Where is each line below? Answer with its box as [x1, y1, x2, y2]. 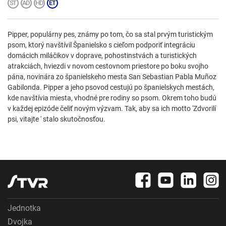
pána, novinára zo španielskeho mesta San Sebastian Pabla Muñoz [8, 73, 216, 81]
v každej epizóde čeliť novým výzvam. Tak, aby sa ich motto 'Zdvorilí [8, 104, 216, 113]
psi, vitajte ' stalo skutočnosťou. [8, 115, 105, 124]
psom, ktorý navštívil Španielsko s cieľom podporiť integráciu [8, 41, 195, 49]
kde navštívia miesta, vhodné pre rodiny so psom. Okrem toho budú [8, 94, 216, 102]
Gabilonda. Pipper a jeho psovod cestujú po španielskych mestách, [8, 83, 214, 92]
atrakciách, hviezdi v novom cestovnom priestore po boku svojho [8, 62, 208, 71]
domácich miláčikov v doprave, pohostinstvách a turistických [8, 51, 197, 60]
